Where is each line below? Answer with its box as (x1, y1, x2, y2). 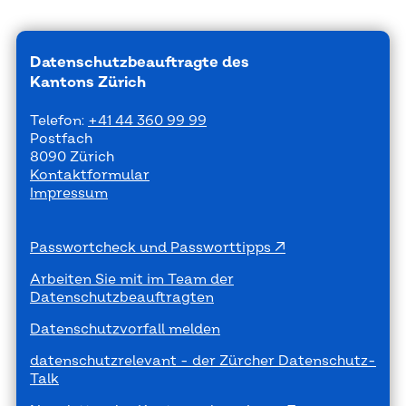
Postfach (30, 130, 92, 149)
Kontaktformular (30, 167, 150, 185)
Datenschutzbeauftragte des (30, 53, 249, 72)
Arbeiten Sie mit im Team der (30, 271, 234, 289)
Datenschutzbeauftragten (30, 289, 214, 307)
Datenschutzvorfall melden (30, 321, 220, 339)
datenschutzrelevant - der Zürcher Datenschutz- (30, 353, 376, 371)
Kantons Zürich (30, 72, 146, 92)
